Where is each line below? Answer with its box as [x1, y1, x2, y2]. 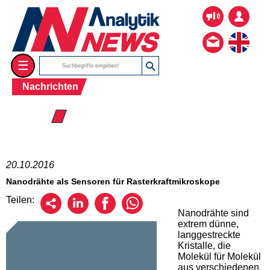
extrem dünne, [178, 218, 239, 229]
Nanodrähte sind [178, 207, 249, 218]
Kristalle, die [178, 240, 231, 251]
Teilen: [6, 194, 34, 205]
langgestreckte [178, 229, 240, 240]
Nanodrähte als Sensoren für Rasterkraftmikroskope [6, 177, 220, 187]
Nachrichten [22, 81, 78, 92]
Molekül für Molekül [178, 251, 261, 262]
